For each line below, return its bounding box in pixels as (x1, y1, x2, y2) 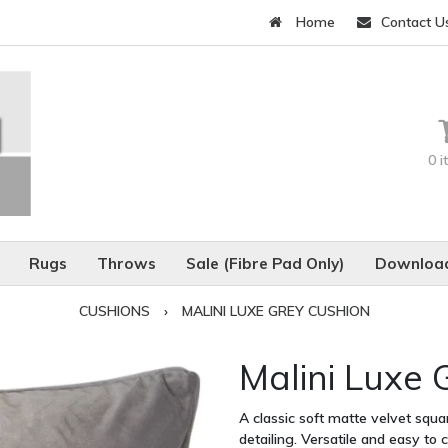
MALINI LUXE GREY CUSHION (181, 301, 370, 320)
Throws (96, 253, 156, 273)
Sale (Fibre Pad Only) (185, 253, 345, 273)
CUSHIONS (78, 301, 150, 320)
